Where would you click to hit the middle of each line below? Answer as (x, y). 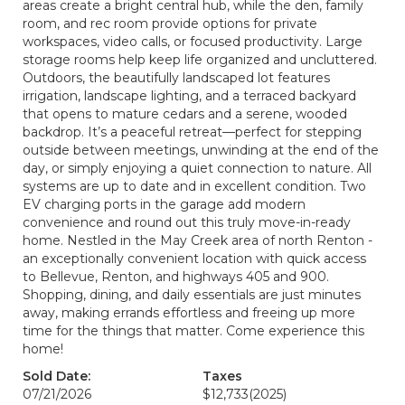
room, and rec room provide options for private (170, 24)
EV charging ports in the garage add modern (164, 204)
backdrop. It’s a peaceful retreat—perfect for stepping (192, 132)
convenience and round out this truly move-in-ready (187, 222)
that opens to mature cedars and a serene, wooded (185, 114)
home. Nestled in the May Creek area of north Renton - (198, 240)
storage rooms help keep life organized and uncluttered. (200, 60)
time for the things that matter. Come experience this (193, 331)
